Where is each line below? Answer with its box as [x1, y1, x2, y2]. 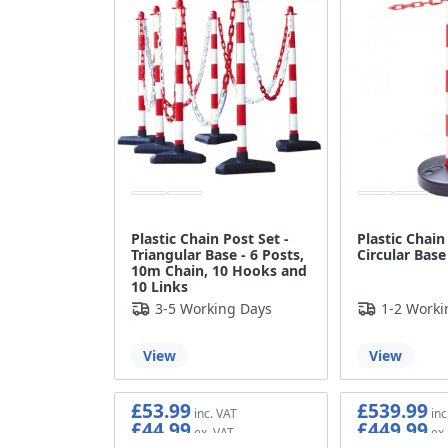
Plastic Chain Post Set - [131, 228, 289, 248]
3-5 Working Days [155, 298, 272, 318]
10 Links [131, 276, 188, 296]
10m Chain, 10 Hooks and [131, 260, 307, 280]
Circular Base [356, 244, 446, 264]
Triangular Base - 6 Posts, [131, 244, 304, 264]
